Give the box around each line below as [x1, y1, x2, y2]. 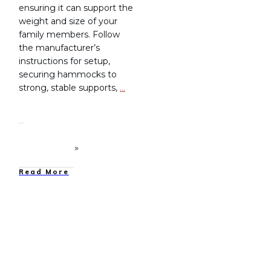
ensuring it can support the [19, 2, 133, 13]
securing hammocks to [19, 68, 117, 80]
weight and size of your [19, 15, 117, 27]
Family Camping [66, 220, 128, 229]
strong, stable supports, [19, 82, 120, 93]
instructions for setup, [19, 55, 110, 67]
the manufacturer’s [19, 42, 100, 53]
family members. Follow [19, 28, 120, 40]
